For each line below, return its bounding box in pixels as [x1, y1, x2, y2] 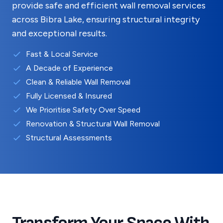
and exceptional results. [12, 28, 107, 39]
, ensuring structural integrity [82, 14, 200, 25]
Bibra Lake [40, 14, 82, 25]
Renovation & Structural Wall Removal [26, 119, 160, 128]
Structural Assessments [26, 133, 112, 142]
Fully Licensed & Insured [26, 91, 112, 101]
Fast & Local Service [26, 49, 98, 59]
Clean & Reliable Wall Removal [26, 77, 130, 87]
